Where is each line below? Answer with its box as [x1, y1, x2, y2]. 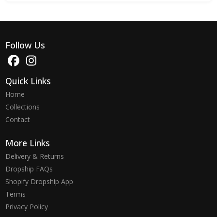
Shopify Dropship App [5, 176, 74, 186]
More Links [5, 137, 50, 149]
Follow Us [5, 39, 46, 51]
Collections [5, 102, 40, 111]
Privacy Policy [5, 201, 48, 211]
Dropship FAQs [5, 164, 53, 173]
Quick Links [5, 75, 51, 87]
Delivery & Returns [5, 151, 64, 161]
